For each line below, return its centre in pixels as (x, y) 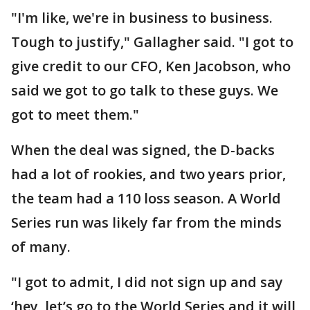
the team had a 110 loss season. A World (146, 198)
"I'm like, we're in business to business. (142, 17)
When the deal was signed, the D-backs (143, 149)
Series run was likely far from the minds (146, 222)
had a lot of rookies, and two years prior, (148, 174)
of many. (41, 246)
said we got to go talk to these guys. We (145, 90)
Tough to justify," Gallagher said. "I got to (152, 42)
